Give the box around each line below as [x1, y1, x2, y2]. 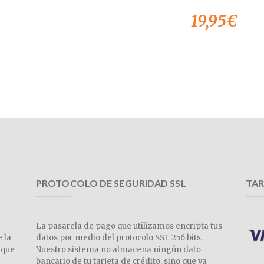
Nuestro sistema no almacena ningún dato [36, 244, 201, 255]
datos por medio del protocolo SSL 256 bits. [36, 232, 203, 243]
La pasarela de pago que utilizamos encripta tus [36, 220, 222, 231]
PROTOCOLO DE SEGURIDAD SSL [36, 177, 186, 189]
